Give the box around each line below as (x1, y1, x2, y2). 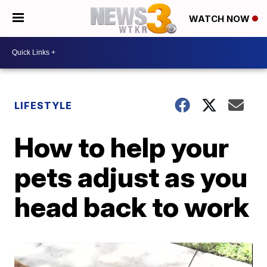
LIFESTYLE (14, 99, 73, 111)
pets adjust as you (14, 160, 248, 194)
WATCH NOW (189, 13, 252, 25)
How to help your (14, 130, 229, 164)
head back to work (14, 190, 250, 223)
